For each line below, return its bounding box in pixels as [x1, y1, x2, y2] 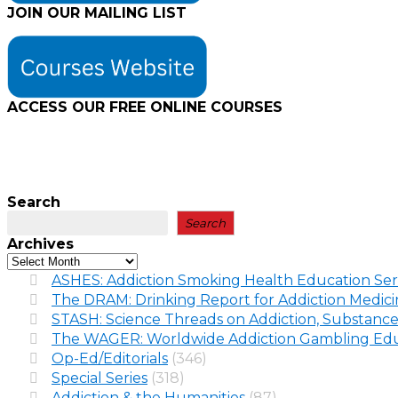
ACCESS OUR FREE [7, 98, 146, 115]
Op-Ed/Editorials [52, 349, 168, 367]
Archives [7, 235, 74, 252]
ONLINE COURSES [146, 98, 283, 115]
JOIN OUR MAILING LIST [7, 4, 187, 22]
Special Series [52, 369, 147, 386]
